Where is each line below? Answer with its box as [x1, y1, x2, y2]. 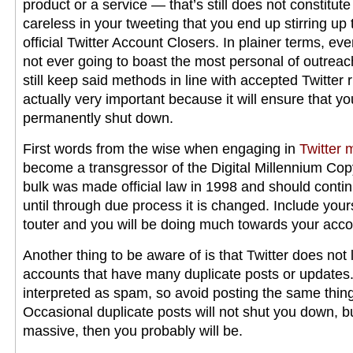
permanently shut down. [23, 110, 173, 126]
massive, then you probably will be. [23, 323, 243, 339]
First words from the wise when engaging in [23, 141, 299, 157]
